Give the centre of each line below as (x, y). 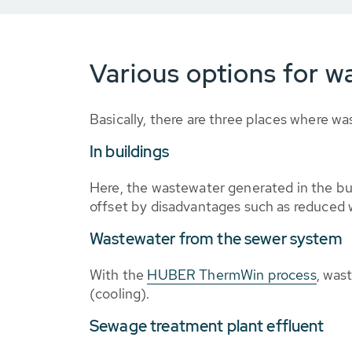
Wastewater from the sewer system (216, 239)
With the (119, 275)
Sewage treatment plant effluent (207, 326)
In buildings (129, 152)
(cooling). (120, 293)
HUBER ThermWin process (232, 275)
